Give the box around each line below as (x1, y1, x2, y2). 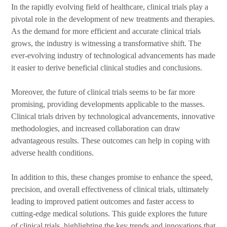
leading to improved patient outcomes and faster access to (11, 197, 195, 206)
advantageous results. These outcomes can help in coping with (11, 136, 210, 145)
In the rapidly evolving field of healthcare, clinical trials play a (11, 3, 209, 11)
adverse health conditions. (11, 148, 94, 157)
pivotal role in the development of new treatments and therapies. (11, 15, 215, 23)
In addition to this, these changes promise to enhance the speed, (11, 173, 213, 181)
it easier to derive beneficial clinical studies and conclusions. (11, 63, 203, 72)
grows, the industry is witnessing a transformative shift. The (11, 39, 202, 48)
